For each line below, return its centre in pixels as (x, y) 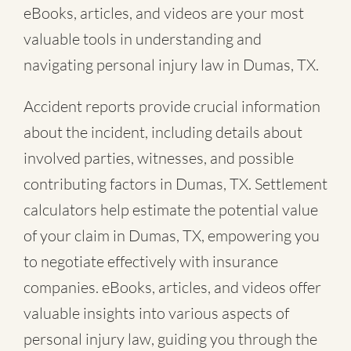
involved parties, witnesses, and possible (159, 158)
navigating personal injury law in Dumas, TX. (171, 65)
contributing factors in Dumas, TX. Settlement (175, 184)
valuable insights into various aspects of (156, 313)
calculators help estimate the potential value (171, 210)
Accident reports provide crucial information (172, 107)
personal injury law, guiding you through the (170, 339)
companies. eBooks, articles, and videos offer (172, 288)
